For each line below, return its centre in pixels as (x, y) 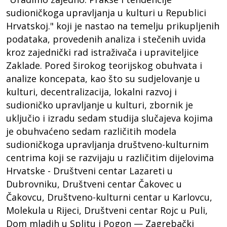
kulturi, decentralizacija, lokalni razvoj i (92, 92)
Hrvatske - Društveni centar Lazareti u (90, 171)
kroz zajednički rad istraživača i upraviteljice (103, 52)
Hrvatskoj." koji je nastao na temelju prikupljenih (113, 26)
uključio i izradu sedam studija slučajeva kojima (110, 118)
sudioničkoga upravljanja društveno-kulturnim (108, 144)
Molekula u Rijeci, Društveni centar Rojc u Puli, (107, 210)
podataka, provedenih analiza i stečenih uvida (106, 39)
